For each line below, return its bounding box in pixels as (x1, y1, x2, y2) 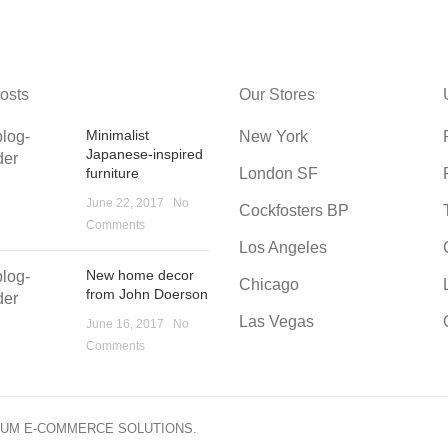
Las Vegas (239, 313, 314, 330)
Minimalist (86, 127, 150, 143)
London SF (239, 165, 318, 182)
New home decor (86, 267, 195, 283)
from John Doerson (86, 286, 209, 302)
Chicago (239, 276, 299, 293)
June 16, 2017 (86, 317, 165, 331)
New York (239, 128, 308, 145)
